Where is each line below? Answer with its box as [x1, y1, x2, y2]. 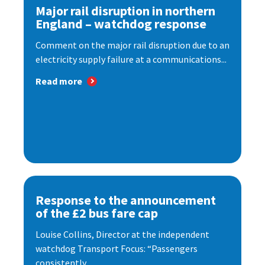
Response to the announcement [35, 192, 216, 209]
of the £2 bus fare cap [35, 205, 158, 222]
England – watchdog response [35, 15, 206, 33]
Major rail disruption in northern [35, 2, 215, 20]
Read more [35, 75, 82, 88]
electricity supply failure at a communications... [35, 53, 227, 66]
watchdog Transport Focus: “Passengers [35, 243, 198, 255]
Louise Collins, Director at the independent [35, 228, 209, 241]
